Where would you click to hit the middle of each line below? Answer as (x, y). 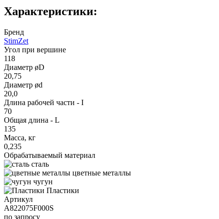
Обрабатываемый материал (50, 155)
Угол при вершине (35, 49)
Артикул (18, 199)
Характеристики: (51, 11)
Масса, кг (20, 137)
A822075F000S (29, 208)
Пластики (63, 190)
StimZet (16, 41)
